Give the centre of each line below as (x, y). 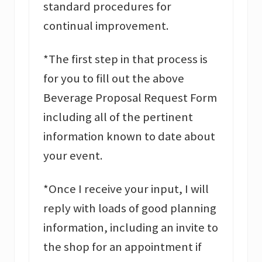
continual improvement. (106, 26)
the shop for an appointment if (123, 247)
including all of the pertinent (118, 117)
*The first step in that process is (125, 59)
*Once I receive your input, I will (126, 189)
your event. (73, 156)
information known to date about (129, 137)
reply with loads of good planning (130, 208)
